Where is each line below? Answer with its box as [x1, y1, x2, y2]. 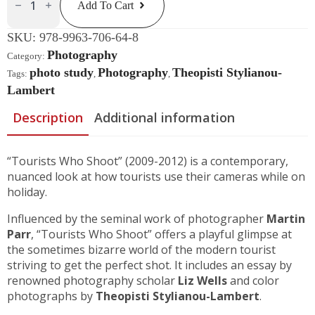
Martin [266, 210, 305, 226]
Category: [7, 51, 47, 61]
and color [227, 272, 279, 288]
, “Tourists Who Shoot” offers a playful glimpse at [31, 226, 292, 242]
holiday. [7, 184, 47, 200]
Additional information [94, 108, 235, 126]
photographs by [7, 288, 96, 304]
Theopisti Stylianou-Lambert [96, 288, 259, 304]
